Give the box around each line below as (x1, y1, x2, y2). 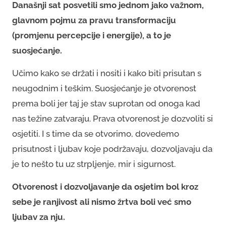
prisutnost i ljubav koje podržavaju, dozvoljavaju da (12, 143, 212, 154)
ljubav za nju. (12, 211, 65, 222)
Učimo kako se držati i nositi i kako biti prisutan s (12, 68, 201, 78)
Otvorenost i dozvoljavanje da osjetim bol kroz (12, 181, 198, 192)
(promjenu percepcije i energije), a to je (12, 30, 171, 40)
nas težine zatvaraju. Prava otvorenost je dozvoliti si (12, 113, 213, 124)
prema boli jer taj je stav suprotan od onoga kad (12, 98, 200, 108)
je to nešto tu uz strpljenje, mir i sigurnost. (12, 158, 178, 169)
